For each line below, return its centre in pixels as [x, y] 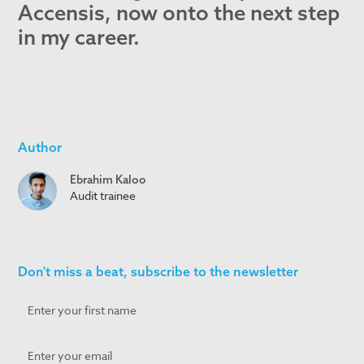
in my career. [79, 37]
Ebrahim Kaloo [108, 180]
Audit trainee [103, 196]
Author [40, 147]
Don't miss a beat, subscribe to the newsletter [158, 272]
